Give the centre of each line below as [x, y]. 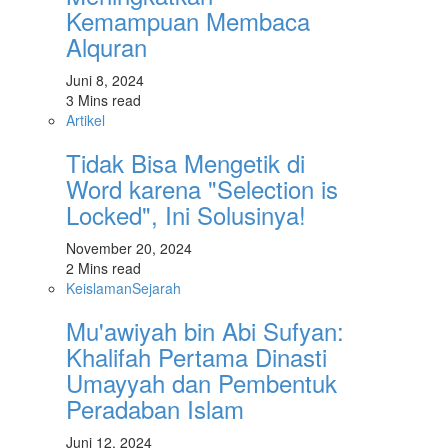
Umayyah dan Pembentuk [201, 383]
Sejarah [156, 288]
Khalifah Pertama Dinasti [196, 357]
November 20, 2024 [129, 248]
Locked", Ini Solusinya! [186, 215]
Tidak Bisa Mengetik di [185, 163]
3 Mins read [103, 100]
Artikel [85, 120]
